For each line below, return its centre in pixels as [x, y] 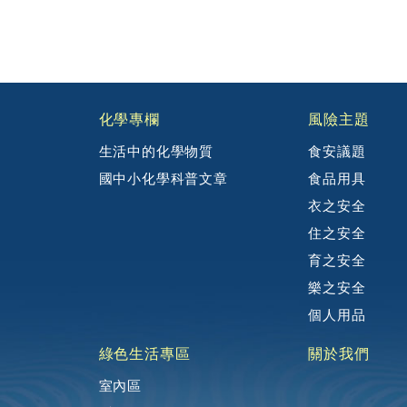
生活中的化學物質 [156, 152]
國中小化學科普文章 [163, 179]
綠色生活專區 [144, 354]
